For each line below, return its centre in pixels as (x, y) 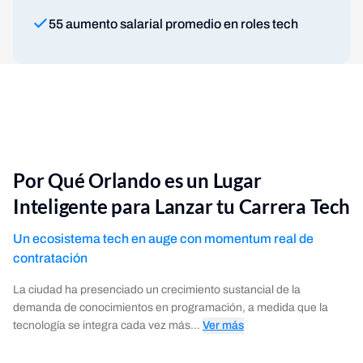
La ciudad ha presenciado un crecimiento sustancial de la (157, 289)
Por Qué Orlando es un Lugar (137, 180)
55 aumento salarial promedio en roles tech (173, 23)
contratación (50, 258)
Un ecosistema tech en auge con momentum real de (163, 238)
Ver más (223, 325)
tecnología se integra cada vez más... (107, 325)
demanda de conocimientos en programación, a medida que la (171, 307)
